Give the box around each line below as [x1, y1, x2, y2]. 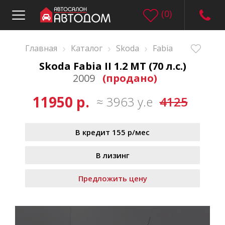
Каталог [71, 43, 102, 54]
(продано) [102, 71, 157, 85]
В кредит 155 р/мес [75, 127, 150, 137]
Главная [25, 43, 57, 54]
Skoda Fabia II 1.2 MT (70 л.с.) [39, 59, 186, 73]
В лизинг [95, 150, 130, 160]
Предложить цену [78, 173, 147, 183]
